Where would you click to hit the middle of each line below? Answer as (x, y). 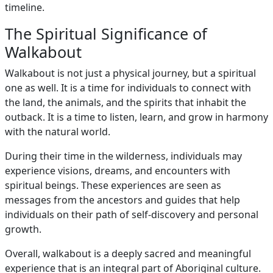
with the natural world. (58, 132)
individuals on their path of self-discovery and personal (132, 214)
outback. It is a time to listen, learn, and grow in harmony (136, 117)
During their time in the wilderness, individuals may (123, 156)
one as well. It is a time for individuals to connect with (128, 88)
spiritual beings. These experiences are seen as (113, 185)
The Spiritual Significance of (106, 34)
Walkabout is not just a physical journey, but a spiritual (130, 73)
